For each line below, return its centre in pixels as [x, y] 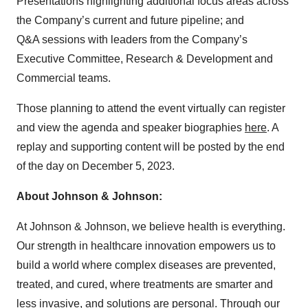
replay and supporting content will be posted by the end [151, 147]
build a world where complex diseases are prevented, [146, 265]
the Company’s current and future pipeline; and [130, 20]
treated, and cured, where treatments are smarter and [145, 284]
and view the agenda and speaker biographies [131, 128]
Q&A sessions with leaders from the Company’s [132, 40]
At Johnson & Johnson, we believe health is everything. [151, 227]
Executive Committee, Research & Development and [145, 59]
